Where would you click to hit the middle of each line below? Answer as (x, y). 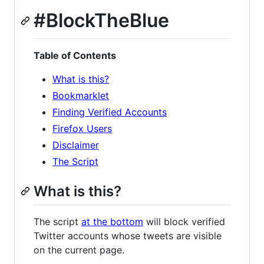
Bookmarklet (81, 95)
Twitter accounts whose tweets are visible (128, 235)
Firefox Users (82, 128)
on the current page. (79, 250)
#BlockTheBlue (101, 20)
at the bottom (112, 221)
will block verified (184, 221)
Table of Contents (75, 55)
